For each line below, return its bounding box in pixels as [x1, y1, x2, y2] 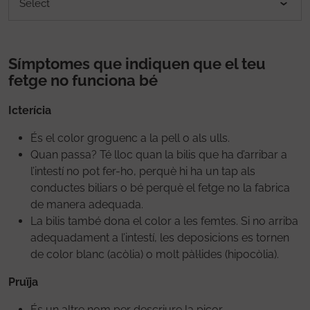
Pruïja [8, 275, 38, 289]
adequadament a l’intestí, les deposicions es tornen [30, 230, 289, 244]
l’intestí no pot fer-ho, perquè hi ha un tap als [30, 164, 255, 178]
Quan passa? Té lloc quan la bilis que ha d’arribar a [30, 147, 287, 161]
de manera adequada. [30, 197, 143, 211]
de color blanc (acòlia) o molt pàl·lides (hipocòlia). [30, 247, 279, 261]
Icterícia [8, 103, 51, 117]
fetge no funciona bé [8, 71, 158, 89]
